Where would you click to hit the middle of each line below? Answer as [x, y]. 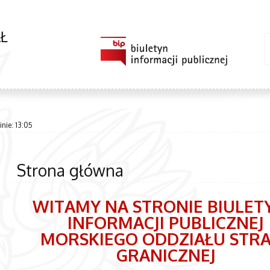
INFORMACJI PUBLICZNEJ [166, 222]
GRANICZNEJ [166, 255]
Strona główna [70, 171]
